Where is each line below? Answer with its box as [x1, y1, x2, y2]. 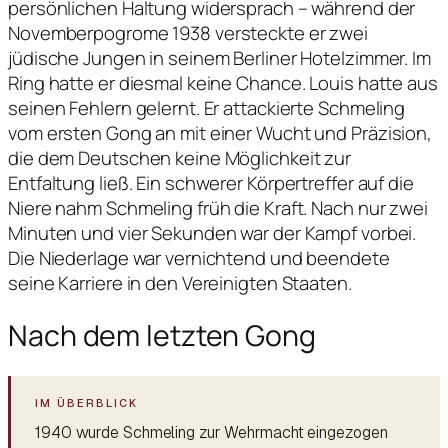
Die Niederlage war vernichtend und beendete [8, 244, 390, 271]
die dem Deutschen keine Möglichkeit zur [8, 144, 352, 171]
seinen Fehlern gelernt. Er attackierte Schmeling [8, 94, 406, 121]
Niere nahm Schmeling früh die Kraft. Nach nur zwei [8, 194, 428, 221]
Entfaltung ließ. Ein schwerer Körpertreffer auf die [8, 169, 414, 196]
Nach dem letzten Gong [8, 315, 316, 355]
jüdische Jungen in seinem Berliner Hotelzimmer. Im [8, 44, 431, 71]
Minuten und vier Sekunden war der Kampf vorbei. [8, 219, 417, 246]
